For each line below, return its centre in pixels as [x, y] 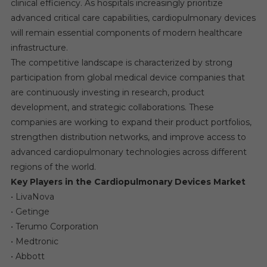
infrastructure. [39, 47]
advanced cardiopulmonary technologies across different [128, 152]
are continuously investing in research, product [107, 92]
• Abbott [27, 256]
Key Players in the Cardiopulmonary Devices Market [128, 181]
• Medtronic [34, 241]
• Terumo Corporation [54, 226]
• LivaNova [32, 196]
